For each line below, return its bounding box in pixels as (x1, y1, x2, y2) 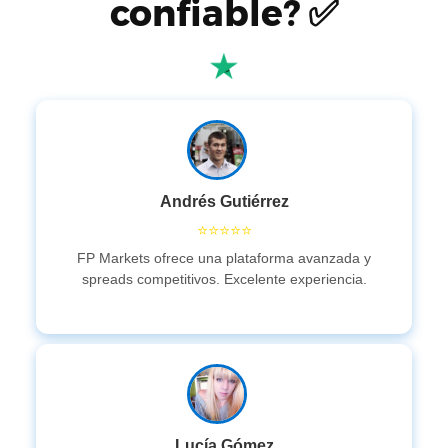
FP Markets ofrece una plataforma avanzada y (77, 250, 371, 266)
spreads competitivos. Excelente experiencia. (81, 271, 367, 287)
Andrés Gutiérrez (159, 193, 289, 210)
